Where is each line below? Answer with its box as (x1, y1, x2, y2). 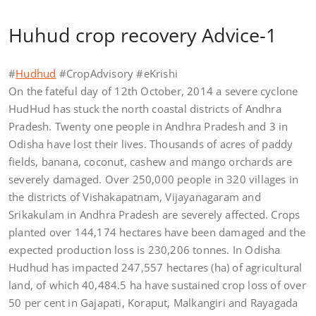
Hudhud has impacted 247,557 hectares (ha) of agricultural (8, 260, 303, 274)
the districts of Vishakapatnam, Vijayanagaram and (8, 190, 261, 204)
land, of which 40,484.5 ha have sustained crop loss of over (8, 278, 306, 292)
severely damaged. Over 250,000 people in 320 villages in (8, 172, 299, 186)
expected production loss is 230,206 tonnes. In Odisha (8, 243, 281, 257)
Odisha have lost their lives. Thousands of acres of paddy (8, 137, 293, 151)
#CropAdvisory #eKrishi (56, 66, 178, 80)
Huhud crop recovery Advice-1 (8, 22, 276, 48)
